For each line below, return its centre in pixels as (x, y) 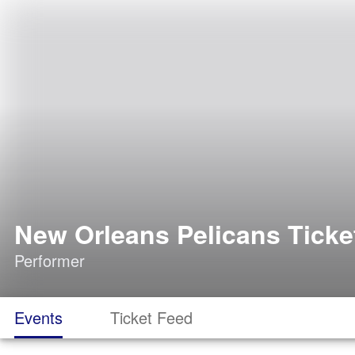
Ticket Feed (151, 317)
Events (38, 317)
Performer (50, 260)
